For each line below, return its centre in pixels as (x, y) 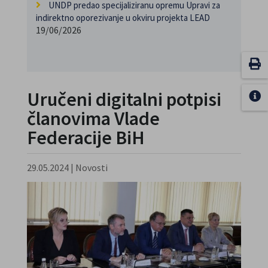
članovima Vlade (93, 118)
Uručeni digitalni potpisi (124, 99)
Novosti (91, 167)
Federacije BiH (86, 137)
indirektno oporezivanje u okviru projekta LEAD (123, 18)
